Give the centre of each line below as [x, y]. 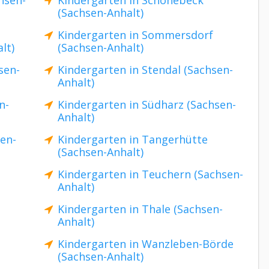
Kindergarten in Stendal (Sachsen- [145, 70]
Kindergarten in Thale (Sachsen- [140, 209]
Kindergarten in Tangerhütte [133, 139]
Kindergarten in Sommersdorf [135, 35]
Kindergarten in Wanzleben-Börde [146, 244]
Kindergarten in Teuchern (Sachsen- [150, 174]
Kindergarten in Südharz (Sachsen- [147, 104]
